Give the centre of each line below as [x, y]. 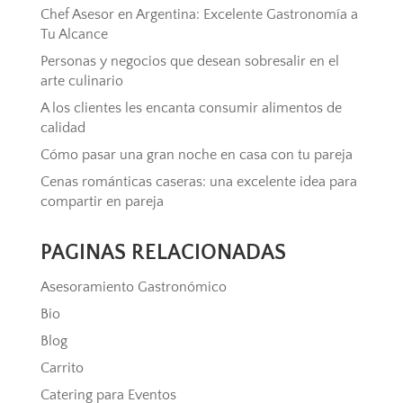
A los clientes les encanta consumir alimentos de [191, 108]
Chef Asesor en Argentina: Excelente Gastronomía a [199, 15]
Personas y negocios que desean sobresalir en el [189, 62]
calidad [63, 128]
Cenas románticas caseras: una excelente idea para [198, 182]
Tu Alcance [74, 35]
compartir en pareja [102, 202]
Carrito [62, 368]
